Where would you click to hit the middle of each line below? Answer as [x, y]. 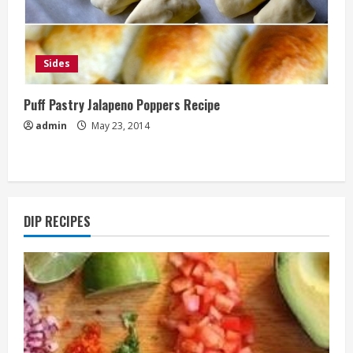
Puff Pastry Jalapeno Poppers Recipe [122, 104]
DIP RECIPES [57, 221]
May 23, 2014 [119, 125]
